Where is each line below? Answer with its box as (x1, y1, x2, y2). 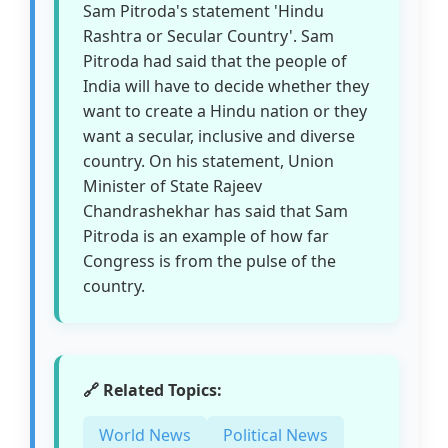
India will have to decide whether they (83, 75, 370, 98)
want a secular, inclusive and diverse (83, 125, 356, 148)
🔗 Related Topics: (83, 379, 223, 402)
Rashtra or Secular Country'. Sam (83, 25, 335, 48)
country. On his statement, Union (83, 150, 335, 173)
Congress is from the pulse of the (83, 250, 337, 273)
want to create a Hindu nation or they (83, 100, 368, 123)
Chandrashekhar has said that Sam (83, 200, 349, 223)
